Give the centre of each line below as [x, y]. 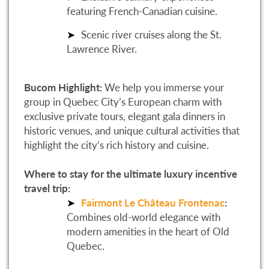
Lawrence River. [102, 49]
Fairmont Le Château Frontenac [153, 203]
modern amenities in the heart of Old [148, 232]
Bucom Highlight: [63, 88]
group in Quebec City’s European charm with [123, 102]
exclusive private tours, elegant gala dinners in [125, 116]
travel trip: [47, 189]
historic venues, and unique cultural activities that [132, 131]
